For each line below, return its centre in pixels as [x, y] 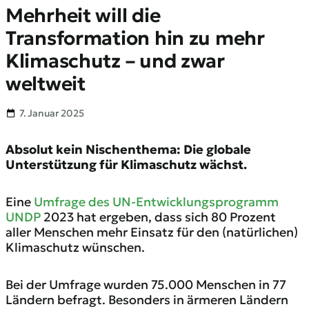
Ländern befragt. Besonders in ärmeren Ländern [147, 300]
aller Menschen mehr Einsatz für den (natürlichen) [152, 232]
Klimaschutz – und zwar [115, 61]
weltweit [46, 84]
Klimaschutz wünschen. [75, 247]
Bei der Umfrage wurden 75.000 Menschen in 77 [146, 285]
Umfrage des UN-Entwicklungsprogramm [156, 202]
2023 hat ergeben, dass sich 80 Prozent [158, 217]
